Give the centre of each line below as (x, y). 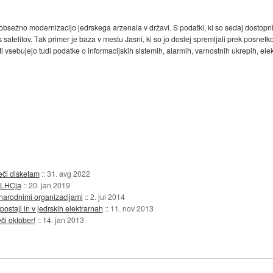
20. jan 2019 (49, 185)
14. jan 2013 (63, 219)
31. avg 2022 (68, 173)
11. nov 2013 (132, 208)
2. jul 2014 (107, 196)
